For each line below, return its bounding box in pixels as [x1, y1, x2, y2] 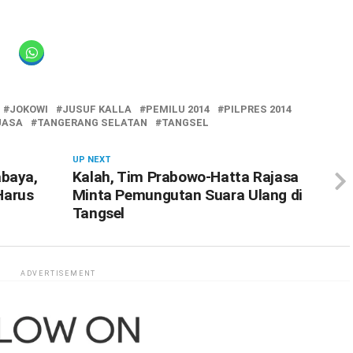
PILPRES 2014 [224, 103, 292, 115]
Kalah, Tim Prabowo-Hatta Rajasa [72, 168, 299, 186]
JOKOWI [9, 103, 48, 115]
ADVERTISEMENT [20, 269, 97, 277]
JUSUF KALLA [62, 103, 132, 115]
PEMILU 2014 [146, 103, 210, 115]
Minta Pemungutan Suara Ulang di [72, 186, 303, 204]
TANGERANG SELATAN [37, 117, 147, 128]
